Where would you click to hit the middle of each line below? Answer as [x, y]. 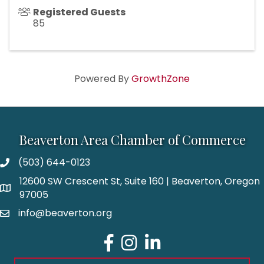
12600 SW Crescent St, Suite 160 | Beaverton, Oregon [140, 181]
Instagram [145, 240]
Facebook [127, 240]
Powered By [103, 79]
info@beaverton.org [65, 213]
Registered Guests [79, 12]
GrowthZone [161, 79]
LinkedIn [163, 240]
